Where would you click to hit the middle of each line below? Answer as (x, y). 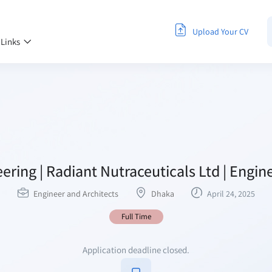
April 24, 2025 (230, 194)
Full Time (136, 216)
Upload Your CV (219, 31)
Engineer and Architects (76, 194)
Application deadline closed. (136, 250)
